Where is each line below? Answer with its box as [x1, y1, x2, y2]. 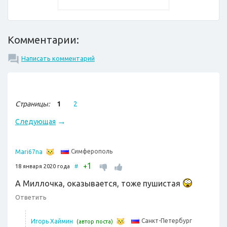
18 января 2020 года [15, 163, 74, 170]
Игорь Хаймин [31, 218, 73, 225]
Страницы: [15, 100, 50, 108]
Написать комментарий [21, 55, 95, 62]
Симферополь [71, 148, 112, 155]
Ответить [15, 194, 47, 201]
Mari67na [15, 148, 43, 156]
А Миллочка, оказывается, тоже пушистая [15, 179, 182, 188]
